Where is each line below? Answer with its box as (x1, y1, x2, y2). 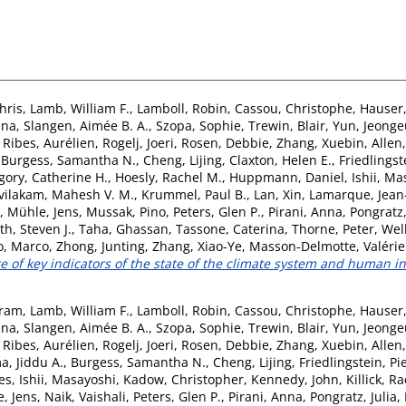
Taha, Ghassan (79, 219, 169, 237)
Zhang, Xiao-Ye (152, 237, 242, 255)
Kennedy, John (251, 370, 339, 388)
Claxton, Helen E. (229, 150, 332, 169)
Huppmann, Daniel (229, 168, 344, 186)
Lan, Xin (254, 185, 302, 203)
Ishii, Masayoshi (19, 370, 116, 388)
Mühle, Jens (7, 202, 79, 220)
